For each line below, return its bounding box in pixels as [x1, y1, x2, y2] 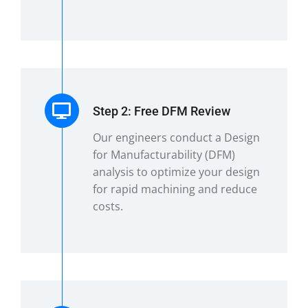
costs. [92, 198, 123, 214]
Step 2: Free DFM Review [92, 103, 230, 118]
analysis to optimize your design [92, 164, 260, 179]
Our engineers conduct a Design [92, 129, 260, 145]
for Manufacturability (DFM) [92, 146, 235, 162]
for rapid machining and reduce [92, 181, 257, 197]
